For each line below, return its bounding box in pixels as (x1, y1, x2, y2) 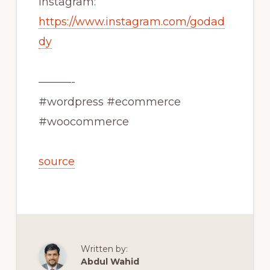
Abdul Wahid (80, 256, 139, 268)
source (38, 155, 75, 169)
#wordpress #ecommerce (38, 95, 181, 109)
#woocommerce (38, 115, 129, 129)
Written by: (80, 243, 128, 255)
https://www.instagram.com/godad (38, 15, 225, 29)
